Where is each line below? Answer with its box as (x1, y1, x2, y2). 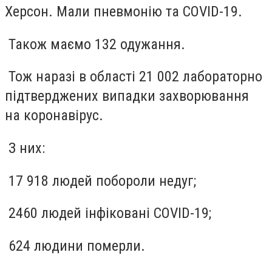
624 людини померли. (5, 237, 145, 254)
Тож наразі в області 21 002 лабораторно (5, 68, 262, 86)
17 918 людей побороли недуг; (5, 172, 196, 189)
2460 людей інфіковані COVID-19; (5, 205, 211, 222)
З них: (5, 140, 45, 157)
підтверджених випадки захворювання (5, 87, 249, 105)
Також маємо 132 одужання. (5, 35, 185, 53)
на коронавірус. (5, 107, 103, 124)
